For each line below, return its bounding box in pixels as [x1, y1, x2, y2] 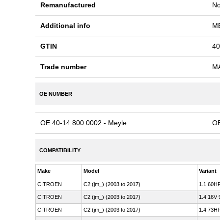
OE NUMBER [39, 91, 72, 97]
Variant [199, 168, 217, 174]
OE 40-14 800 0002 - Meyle [40, 119, 127, 127]
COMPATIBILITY [39, 147, 81, 153]
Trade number [40, 63, 86, 71]
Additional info [40, 22, 90, 29]
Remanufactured [40, 1, 96, 9]
